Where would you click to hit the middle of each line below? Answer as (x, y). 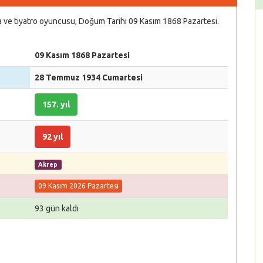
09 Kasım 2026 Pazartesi (78, 186)
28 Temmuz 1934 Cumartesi (89, 77)
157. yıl (56, 104)
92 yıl (53, 137)
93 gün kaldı (57, 208)
